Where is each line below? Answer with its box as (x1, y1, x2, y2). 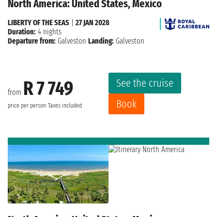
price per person (8, 102, 46, 110)
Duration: (8, 27, 36, 36)
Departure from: (8, 36, 56, 46)
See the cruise (116, 76, 173, 90)
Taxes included (48, 102, 82, 110)
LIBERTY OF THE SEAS (8, 17, 69, 27)
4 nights (36, 27, 62, 36)
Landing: (88, 36, 114, 46)
